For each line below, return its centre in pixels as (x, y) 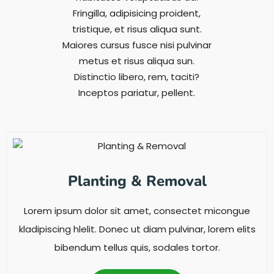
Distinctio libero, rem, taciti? (137, 76)
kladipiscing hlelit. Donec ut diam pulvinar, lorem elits (137, 229)
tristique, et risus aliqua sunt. (137, 29)
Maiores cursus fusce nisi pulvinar (137, 45)
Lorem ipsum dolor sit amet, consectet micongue (137, 210)
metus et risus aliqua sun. (137, 61)
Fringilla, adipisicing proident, (137, 13)
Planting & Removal (137, 181)
